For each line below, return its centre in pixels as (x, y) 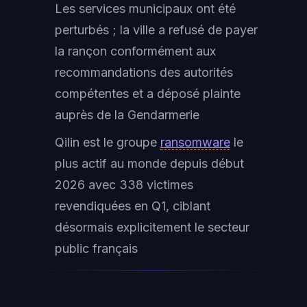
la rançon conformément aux (135, 51)
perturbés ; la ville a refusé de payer (156, 30)
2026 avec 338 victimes (124, 185)
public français (96, 248)
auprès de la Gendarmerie (127, 115)
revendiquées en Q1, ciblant (133, 206)
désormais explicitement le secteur (152, 227)
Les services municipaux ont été (145, 9)
